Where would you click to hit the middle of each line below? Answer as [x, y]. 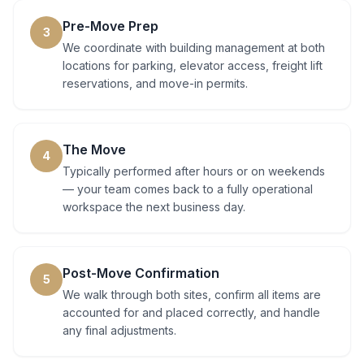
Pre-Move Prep [110, 26]
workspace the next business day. [154, 207]
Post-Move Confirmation [141, 273]
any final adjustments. [119, 330]
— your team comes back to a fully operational [188, 189]
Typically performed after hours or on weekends [194, 171]
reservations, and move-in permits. [155, 83]
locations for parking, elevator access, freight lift [193, 65]
